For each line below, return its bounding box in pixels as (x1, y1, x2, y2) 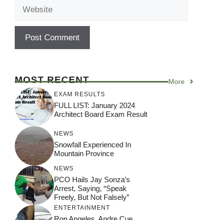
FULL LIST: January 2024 (54, 101, 135, 110)
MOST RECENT (15, 74, 89, 85)
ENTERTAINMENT (54, 204, 110, 212)
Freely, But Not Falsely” (54, 193, 129, 202)
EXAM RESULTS (54, 91, 105, 98)
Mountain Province (54, 149, 114, 158)
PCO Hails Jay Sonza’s (54, 175, 130, 184)
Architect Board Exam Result (54, 110, 147, 119)
